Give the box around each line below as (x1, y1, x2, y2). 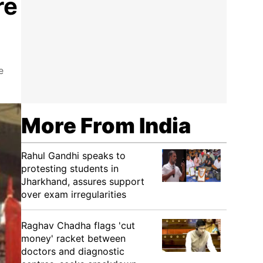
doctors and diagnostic (21, 245, 124, 257)
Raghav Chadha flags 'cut (21, 220, 135, 231)
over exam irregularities (21, 188, 126, 200)
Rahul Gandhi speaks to (21, 150, 126, 161)
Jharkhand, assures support (21, 176, 144, 187)
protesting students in (21, 163, 119, 174)
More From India (21, 113, 191, 139)
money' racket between (21, 232, 126, 244)
